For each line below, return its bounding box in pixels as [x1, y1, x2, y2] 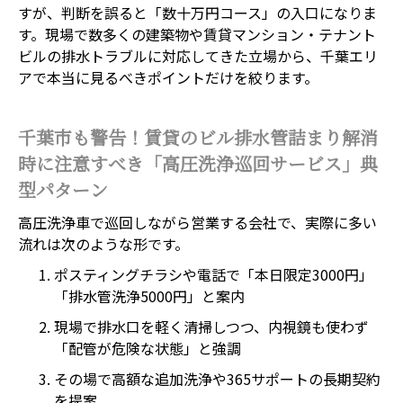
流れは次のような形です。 [18, 233, 189, 255]
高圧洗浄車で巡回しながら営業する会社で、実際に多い [18, 211, 377, 233]
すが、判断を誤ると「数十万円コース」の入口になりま [18, 2, 377, 23]
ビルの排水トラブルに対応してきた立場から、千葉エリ [18, 45, 378, 67]
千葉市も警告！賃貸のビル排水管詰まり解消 [18, 129, 378, 148]
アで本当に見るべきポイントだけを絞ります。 [18, 67, 318, 88]
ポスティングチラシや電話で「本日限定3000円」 [54, 264, 373, 285]
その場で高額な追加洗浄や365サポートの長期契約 [54, 368, 381, 390]
